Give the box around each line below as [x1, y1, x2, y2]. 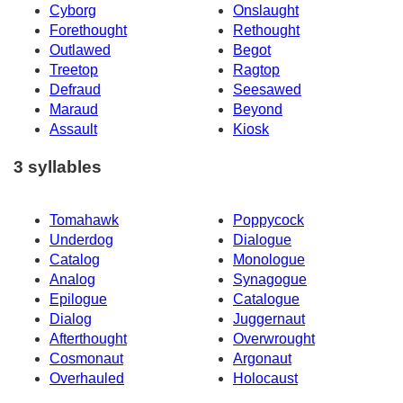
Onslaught [233, 2, 299, 18]
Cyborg [49, 2, 96, 18]
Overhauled [49, 371, 124, 387]
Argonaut [233, 351, 291, 367]
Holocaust [233, 371, 298, 387]
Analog [49, 272, 95, 288]
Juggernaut [233, 311, 305, 327]
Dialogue [233, 232, 291, 248]
